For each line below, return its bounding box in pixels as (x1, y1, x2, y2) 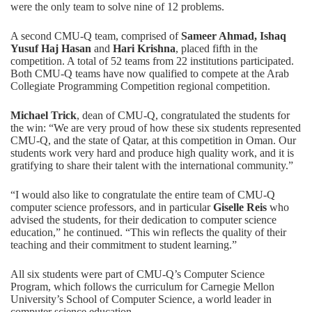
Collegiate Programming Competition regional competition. (10, 80, 270, 93)
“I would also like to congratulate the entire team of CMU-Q (10, 189, 275, 201)
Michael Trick (10, 109, 77, 122)
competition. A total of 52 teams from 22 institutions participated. (10, 55, 294, 68)
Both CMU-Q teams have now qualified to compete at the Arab (10, 68, 289, 80)
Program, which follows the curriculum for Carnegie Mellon (10, 281, 274, 293)
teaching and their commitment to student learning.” (10, 239, 237, 251)
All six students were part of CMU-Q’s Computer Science (10, 268, 265, 281)
